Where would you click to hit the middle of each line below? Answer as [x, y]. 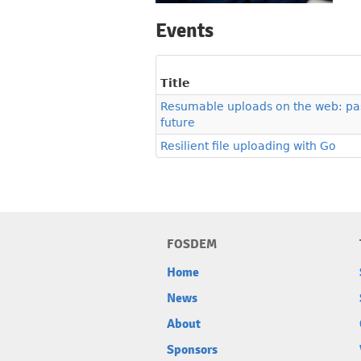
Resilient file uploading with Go [248, 146]
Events [185, 31]
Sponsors [192, 350]
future [178, 123]
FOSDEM [192, 245]
